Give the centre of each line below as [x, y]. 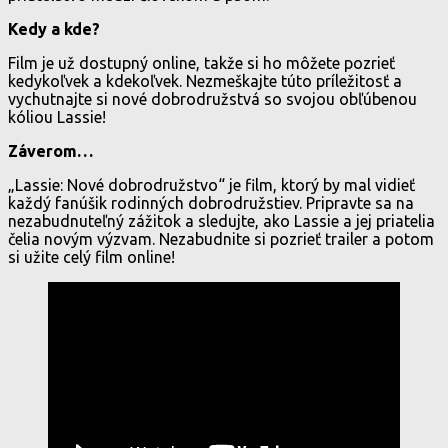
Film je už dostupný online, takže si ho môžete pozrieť [201, 63]
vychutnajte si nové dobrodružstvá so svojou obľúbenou [212, 99]
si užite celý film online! [91, 257]
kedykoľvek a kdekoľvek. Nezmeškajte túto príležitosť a [205, 81]
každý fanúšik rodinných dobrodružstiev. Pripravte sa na [211, 203]
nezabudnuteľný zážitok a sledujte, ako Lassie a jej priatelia [221, 221]
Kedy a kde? [54, 29]
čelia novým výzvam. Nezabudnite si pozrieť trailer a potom [221, 239]
